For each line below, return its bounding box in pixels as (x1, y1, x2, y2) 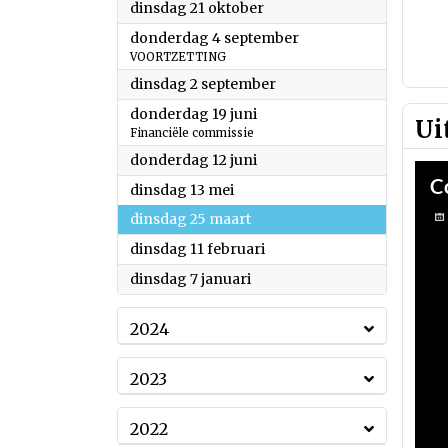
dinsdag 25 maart (130, 210, 251, 228)
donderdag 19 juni (130, 105, 257, 123)
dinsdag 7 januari (130, 270, 251, 288)
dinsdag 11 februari (130, 240, 265, 258)
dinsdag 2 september (130, 75, 276, 93)
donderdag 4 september (130, 29, 299, 47)
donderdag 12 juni (130, 151, 257, 169)
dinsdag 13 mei (130, 181, 234, 199)
